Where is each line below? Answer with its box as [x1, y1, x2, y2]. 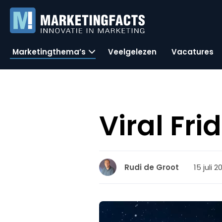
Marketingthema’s [12, 46, 86, 57]
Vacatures [171, 46, 214, 57]
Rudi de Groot [124, 162, 179, 172]
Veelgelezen [108, 46, 157, 57]
